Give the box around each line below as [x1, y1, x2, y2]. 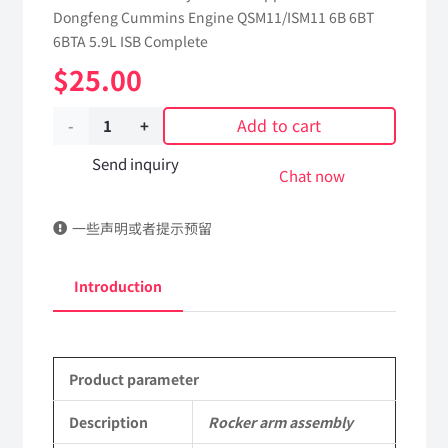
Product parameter [68, 369, 199, 390]
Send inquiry [92, 152, 180, 174]
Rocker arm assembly [207, 412, 356, 433]
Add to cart [236, 113, 322, 138]
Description [68, 412, 148, 433]
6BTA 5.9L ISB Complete [52, 30, 208, 51]
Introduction [73, 276, 162, 297]
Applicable [51, 410, 133, 432]
